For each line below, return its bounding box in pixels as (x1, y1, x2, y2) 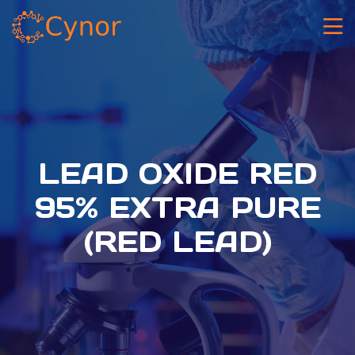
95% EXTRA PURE (34, 189, 321, 226)
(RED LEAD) (83, 223, 272, 260)
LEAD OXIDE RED (38, 155, 317, 192)
